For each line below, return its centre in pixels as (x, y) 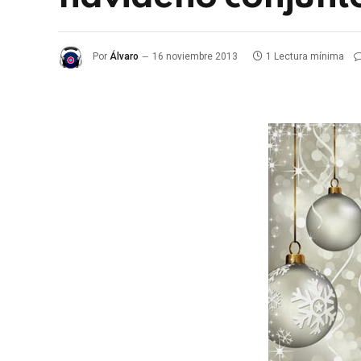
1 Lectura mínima (305, 57)
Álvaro (124, 57)
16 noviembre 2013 (195, 57)
